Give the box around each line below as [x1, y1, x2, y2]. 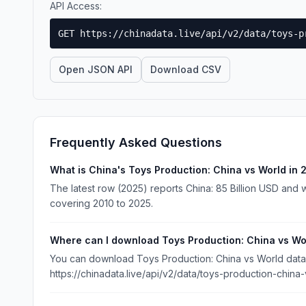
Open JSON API [59, 64, 133, 75]
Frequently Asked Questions [50, 135, 222, 150]
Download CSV [150, 64, 221, 75]
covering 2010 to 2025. [50, 197, 153, 209]
